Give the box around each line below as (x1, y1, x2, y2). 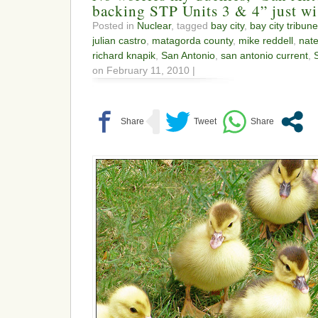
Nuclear (137, 19, 171, 31)
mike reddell (238, 34, 293, 46)
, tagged (171, 19, 211, 31)
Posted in (92, 19, 137, 31)
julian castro (92, 34, 146, 46)
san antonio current (221, 49, 308, 61)
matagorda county (152, 34, 233, 46)
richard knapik (92, 49, 155, 61)
